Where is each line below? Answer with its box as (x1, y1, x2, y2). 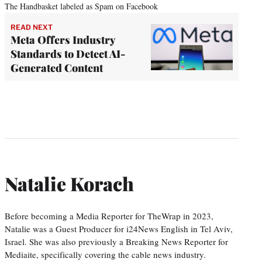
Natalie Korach (5, 170, 134, 196)
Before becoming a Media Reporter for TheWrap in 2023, (5, 210, 213, 222)
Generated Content (11, 61, 103, 75)
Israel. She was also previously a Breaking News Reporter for (5, 236, 228, 248)
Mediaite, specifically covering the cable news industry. (5, 249, 206, 261)
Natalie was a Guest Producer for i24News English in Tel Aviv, (5, 223, 233, 235)
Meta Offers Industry (11, 33, 115, 47)
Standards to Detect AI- (11, 47, 125, 61)
